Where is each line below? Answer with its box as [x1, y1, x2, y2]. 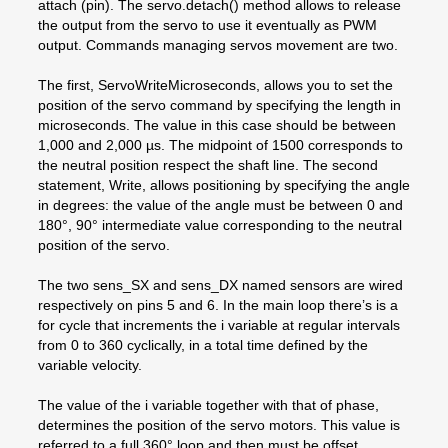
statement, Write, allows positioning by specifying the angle [38, 176, 410, 193]
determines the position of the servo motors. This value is [38, 416, 400, 433]
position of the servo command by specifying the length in [38, 96, 401, 113]
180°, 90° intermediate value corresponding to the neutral [38, 216, 402, 233]
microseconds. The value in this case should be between [38, 116, 396, 133]
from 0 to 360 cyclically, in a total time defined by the [38, 336, 368, 353]
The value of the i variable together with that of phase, [38, 396, 379, 413]
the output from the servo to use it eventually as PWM [38, 16, 377, 33]
